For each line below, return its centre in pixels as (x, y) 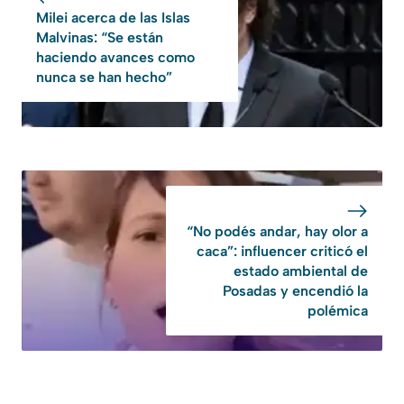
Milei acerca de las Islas (113, 17)
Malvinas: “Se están (100, 37)
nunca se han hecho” (104, 77)
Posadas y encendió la (295, 290)
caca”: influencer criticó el (282, 251)
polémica (338, 310)
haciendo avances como (115, 57)
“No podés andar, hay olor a (277, 231)
